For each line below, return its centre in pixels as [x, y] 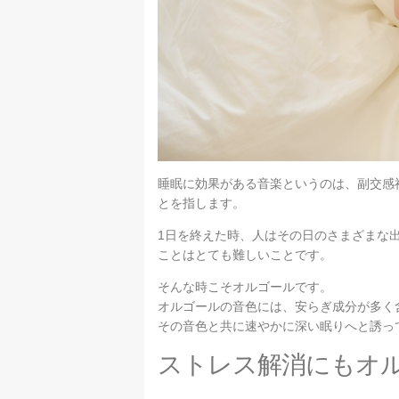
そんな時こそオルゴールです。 [245, 287]
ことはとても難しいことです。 [245, 255]
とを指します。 [201, 204]
